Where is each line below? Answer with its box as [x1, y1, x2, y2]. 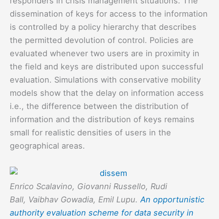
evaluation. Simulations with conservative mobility [10, 74, 201, 85]
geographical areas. [10, 140, 85, 151]
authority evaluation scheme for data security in [10, 207, 194, 218]
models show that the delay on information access [10, 88, 204, 98]
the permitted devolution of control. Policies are [10, 35, 194, 45]
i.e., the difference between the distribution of [10, 101, 189, 111]
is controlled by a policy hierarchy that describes [10, 22, 197, 32]
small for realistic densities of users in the [10, 127, 171, 137]
